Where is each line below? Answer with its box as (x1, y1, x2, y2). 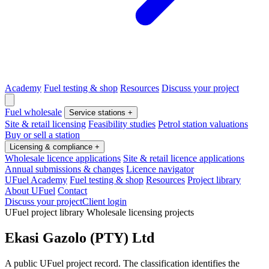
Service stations (69, 108, 128, 117)
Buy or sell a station (5, 130, 80, 140)
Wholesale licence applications (5, 153, 121, 163)
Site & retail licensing (5, 119, 86, 129)
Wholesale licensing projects (86, 207, 194, 217)
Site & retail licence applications (123, 153, 244, 163)
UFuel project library (5, 207, 84, 217)
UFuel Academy (5, 175, 67, 185)
